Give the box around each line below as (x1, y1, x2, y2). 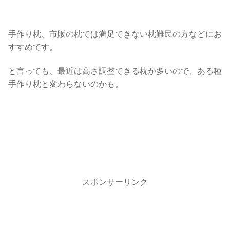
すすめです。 (8, 42, 57, 51)
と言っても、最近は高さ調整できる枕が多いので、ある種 (8, 67, 222, 76)
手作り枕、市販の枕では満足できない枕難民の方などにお (8, 29, 222, 39)
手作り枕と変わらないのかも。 (8, 80, 123, 89)
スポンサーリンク (82, 178, 148, 187)
